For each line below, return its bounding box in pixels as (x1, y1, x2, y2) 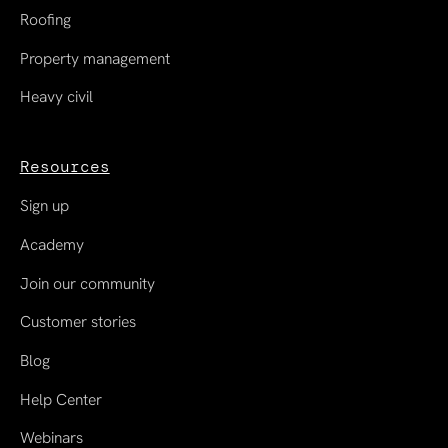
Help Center (19, 388, 102, 410)
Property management (19, 47, 170, 69)
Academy (19, 233, 84, 255)
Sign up (19, 195, 69, 217)
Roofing (19, 8, 71, 30)
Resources (19, 156, 110, 178)
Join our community (19, 272, 155, 294)
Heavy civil (19, 86, 93, 108)
